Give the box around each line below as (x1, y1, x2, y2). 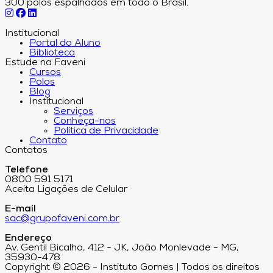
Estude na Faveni (5, 58, 85, 68)
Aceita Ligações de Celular (5, 185, 127, 195)
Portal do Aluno (29, 38, 101, 49)
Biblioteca (29, 48, 75, 58)
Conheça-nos (54, 116, 116, 127)
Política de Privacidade (54, 126, 158, 136)
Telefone (5, 165, 48, 175)
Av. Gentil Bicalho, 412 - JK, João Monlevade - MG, (5, 243, 239, 253)
